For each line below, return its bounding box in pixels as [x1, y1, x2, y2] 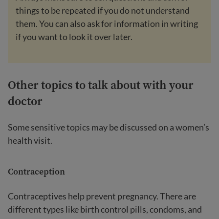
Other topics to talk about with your [8, 77, 194, 93]
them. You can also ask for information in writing [16, 18, 198, 29]
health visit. [8, 135, 52, 146]
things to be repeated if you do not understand [16, 5, 190, 16]
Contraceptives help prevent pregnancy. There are [8, 191, 196, 201]
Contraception [8, 165, 65, 177]
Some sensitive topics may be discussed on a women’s [8, 122, 209, 132]
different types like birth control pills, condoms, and [8, 204, 202, 215]
